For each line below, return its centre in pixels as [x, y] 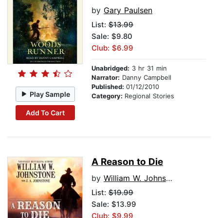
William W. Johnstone [135, 178]
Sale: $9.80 [112, 36]
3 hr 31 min [148, 68]
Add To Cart [45, 112]
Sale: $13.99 [114, 204]
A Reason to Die [127, 162]
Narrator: [106, 78]
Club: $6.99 [112, 48]
